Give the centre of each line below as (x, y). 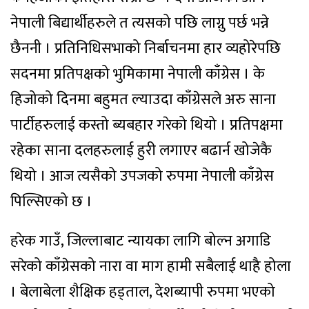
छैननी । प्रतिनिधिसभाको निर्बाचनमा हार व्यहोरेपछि (146, 49)
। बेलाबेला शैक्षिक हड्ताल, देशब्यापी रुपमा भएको (143, 292)
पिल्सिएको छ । (51, 202)
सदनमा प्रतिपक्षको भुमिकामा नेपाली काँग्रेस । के (138, 74)
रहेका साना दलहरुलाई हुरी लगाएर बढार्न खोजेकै (141, 151)
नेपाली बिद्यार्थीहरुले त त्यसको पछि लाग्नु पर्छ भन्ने (140, 23)
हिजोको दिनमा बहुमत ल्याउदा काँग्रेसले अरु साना (143, 100)
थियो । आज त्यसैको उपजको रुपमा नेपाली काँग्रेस (142, 176)
